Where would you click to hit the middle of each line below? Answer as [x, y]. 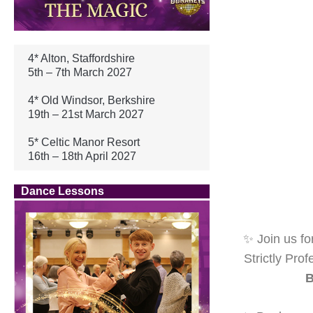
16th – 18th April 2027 [82, 156]
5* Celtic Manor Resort [84, 142]
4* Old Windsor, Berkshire [92, 100]
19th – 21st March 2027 [86, 114]
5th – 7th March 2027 [80, 72]
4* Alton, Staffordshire [81, 58]
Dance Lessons [63, 191]
